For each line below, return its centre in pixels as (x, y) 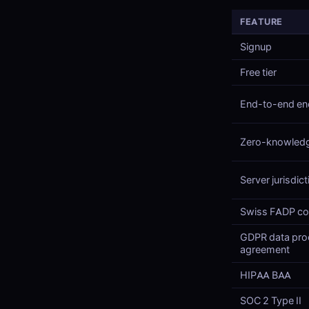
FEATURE (261, 21)
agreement (265, 250)
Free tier (258, 72)
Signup (256, 47)
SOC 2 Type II (271, 301)
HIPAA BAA (266, 275)
